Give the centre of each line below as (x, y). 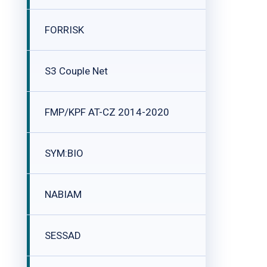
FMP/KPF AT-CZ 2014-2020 (107, 112)
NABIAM (63, 194)
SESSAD (63, 235)
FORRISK (64, 30)
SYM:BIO (64, 153)
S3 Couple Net (76, 71)
